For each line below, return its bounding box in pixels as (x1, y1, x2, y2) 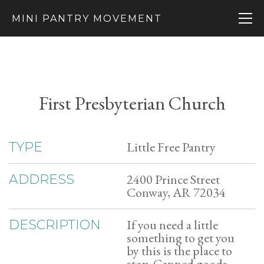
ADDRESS (9, 171, 74, 187)
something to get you (127, 229, 235, 246)
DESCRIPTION (9, 217, 101, 233)
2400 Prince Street (127, 171, 220, 188)
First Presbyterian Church (38, 91, 226, 115)
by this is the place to (127, 242, 232, 259)
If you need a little (127, 216, 218, 233)
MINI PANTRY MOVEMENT (12, 13, 162, 24)
